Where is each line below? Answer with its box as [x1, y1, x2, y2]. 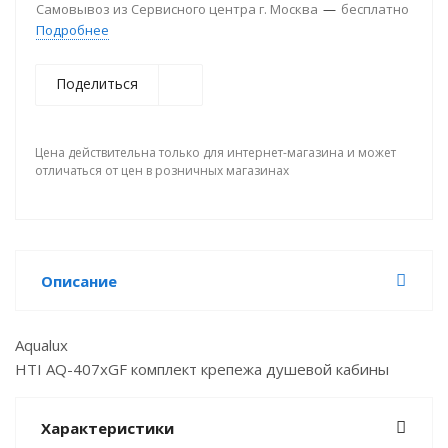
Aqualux [15, 335, 68, 355]
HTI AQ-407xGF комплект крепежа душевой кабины [15, 359, 389, 379]
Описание [41, 271, 117, 291]
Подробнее [36, 21, 109, 39]
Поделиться [56, 74, 138, 93]
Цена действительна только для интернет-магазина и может [35, 144, 396, 161]
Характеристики [41, 418, 174, 438]
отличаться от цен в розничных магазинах [35, 162, 289, 179]
